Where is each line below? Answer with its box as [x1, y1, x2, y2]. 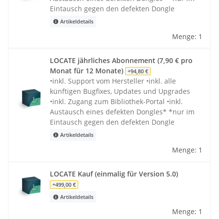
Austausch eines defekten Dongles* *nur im [50, 107, 195, 116]
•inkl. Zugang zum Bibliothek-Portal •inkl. [50, 96, 183, 106]
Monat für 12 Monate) [50, 66, 125, 75]
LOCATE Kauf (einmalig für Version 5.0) [50, 169, 178, 178]
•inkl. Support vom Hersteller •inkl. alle [50, 76, 176, 86]
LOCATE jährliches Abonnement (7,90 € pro [50, 55, 193, 65]
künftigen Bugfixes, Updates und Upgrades [50, 86, 190, 96]
